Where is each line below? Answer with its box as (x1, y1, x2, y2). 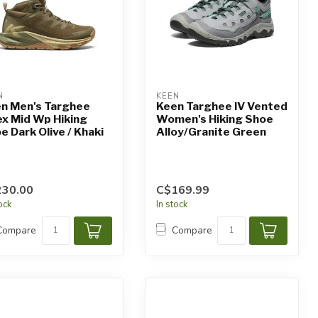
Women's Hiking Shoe (155, 112, 273, 126)
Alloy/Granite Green (155, 125, 266, 139)
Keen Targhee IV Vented (155, 99, 287, 114)
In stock (155, 197, 188, 211)
